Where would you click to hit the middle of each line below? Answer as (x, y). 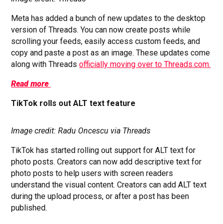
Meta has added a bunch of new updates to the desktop (108, 18)
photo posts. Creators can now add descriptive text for (106, 161)
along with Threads (45, 64)
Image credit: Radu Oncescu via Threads (82, 130)
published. (29, 207)
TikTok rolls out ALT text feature (73, 103)
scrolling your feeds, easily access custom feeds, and (106, 41)
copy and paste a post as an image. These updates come (111, 52)
